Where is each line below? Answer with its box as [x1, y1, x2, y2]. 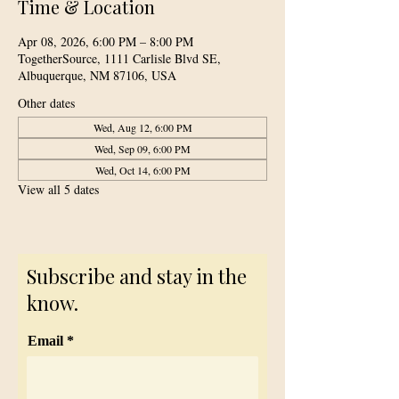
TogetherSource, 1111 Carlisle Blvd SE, [18, 50, 221, 67]
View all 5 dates [18, 181, 99, 198]
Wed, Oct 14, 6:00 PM [94, 163, 191, 177]
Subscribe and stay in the [27, 263, 247, 289]
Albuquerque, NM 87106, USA [18, 67, 176, 84]
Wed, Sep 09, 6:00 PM [94, 142, 191, 156]
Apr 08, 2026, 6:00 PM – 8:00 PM [18, 33, 193, 50]
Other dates [18, 94, 75, 111]
